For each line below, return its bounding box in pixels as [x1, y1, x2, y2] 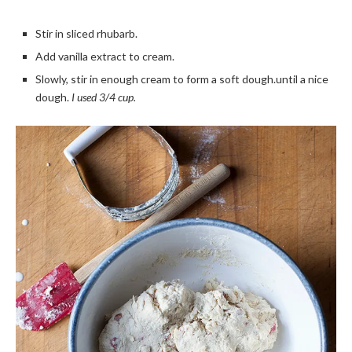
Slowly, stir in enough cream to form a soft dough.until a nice [35, 72, 328, 86]
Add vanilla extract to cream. [35, 49, 174, 64]
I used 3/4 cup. [71, 90, 136, 104]
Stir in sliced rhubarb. [35, 27, 137, 41]
